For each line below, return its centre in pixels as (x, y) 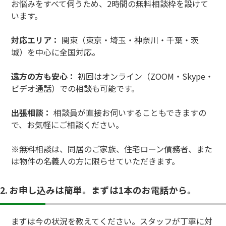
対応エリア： (37, 40)
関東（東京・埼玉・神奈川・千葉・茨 (130, 40)
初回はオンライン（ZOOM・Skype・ (145, 76)
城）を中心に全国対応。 (56, 52)
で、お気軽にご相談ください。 (68, 124)
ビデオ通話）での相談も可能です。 (75, 88)
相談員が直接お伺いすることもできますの (129, 112)
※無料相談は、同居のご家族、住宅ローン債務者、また (112, 149)
